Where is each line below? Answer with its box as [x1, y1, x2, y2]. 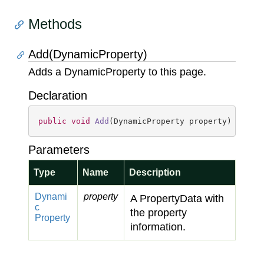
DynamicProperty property [114, 117, 227, 126]
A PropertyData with [130, 193, 224, 204]
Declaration [28, 89, 87, 102]
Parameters [28, 143, 90, 156]
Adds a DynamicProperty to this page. [28, 66, 206, 78]
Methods [28, 16, 82, 32]
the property [130, 207, 187, 219]
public [38, 117, 67, 126]
